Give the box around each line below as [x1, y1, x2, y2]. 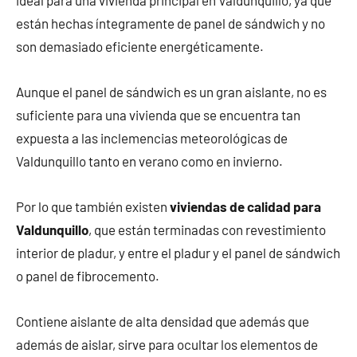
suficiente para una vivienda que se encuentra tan [16, 106, 300, 123]
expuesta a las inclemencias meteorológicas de [16, 129, 288, 146]
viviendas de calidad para [170, 198, 321, 214]
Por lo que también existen [16, 198, 170, 214]
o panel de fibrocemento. [16, 267, 159, 284]
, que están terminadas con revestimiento [88, 221, 326, 237]
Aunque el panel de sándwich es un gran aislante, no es [16, 83, 327, 100]
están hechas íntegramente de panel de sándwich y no [16, 14, 325, 31]
